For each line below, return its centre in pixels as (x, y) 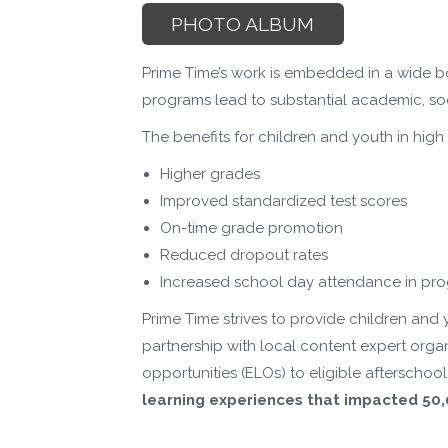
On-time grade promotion (251, 227)
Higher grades (210, 173)
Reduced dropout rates (244, 254)
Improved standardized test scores (283, 200)
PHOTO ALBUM (243, 25)
